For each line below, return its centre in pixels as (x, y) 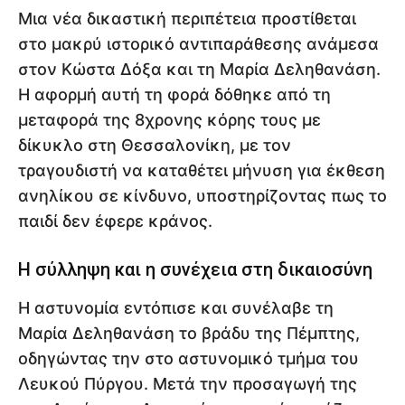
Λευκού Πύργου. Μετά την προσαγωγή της (188, 383)
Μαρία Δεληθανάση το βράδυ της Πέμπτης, (189, 333)
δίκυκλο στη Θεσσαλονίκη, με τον (155, 145)
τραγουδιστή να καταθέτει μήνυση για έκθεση (202, 170)
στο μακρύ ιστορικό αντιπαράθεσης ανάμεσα (198, 43)
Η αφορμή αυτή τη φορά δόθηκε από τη (174, 94)
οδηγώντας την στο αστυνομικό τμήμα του (188, 358)
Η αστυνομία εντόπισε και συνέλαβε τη (176, 307)
